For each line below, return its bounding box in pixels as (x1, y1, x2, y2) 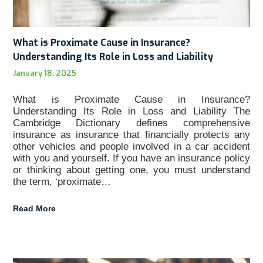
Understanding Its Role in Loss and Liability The (13, 105, 250, 117)
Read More (13, 203, 56, 213)
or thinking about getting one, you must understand (13, 164, 250, 176)
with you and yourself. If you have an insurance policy (13, 152, 250, 164)
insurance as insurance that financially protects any (13, 129, 250, 140)
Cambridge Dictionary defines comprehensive (13, 117, 250, 129)
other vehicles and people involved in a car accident (13, 140, 250, 152)
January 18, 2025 (13, 68, 77, 78)
